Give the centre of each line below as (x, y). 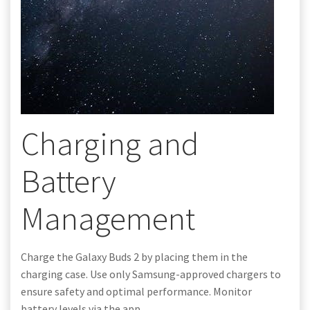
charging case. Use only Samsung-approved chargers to (151, 274)
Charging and (110, 143)
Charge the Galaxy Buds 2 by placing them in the (134, 256)
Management (108, 218)
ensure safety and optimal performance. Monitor (136, 291)
